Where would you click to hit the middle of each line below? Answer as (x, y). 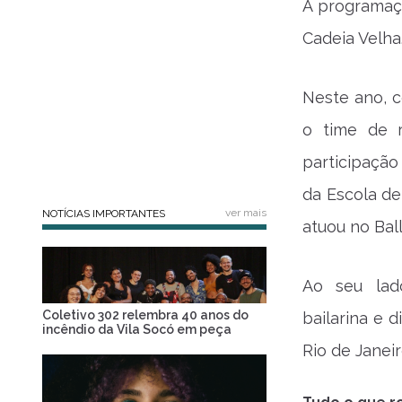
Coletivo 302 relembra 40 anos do (145, 315)
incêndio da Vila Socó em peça (137, 329)
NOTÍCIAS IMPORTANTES (104, 214)
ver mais (246, 213)
